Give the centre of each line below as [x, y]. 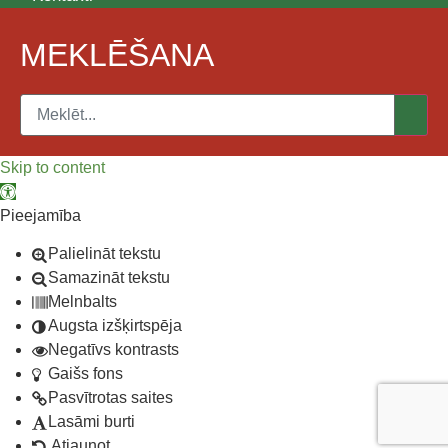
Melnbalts [82, 301]
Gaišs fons [85, 373]
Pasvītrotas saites [110, 397]
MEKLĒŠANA [117, 54]
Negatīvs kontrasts [113, 349]
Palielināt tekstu [104, 253]
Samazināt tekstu [109, 277]
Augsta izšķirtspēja [115, 325]
